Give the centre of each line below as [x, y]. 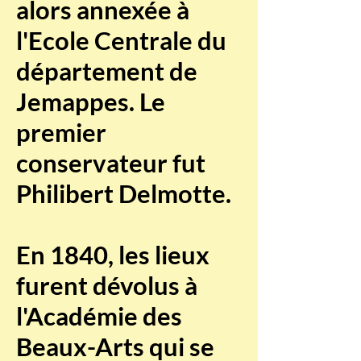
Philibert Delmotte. [124, 193]
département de [107, 71]
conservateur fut [111, 163]
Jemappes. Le [91, 102]
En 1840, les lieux [113, 255]
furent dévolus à [107, 285]
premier [61, 132]
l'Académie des [99, 316]
